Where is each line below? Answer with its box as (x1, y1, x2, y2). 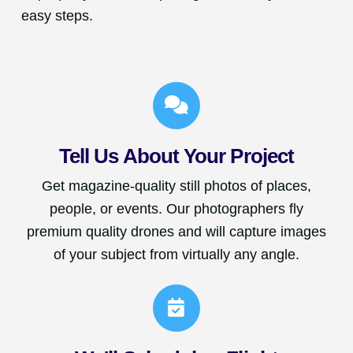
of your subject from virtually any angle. (53, 246, 299, 262)
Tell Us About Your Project (59, 143, 294, 168)
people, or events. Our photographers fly (49, 200, 303, 217)
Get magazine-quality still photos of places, (41, 177, 311, 194)
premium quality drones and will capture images (26, 223, 326, 240)
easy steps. (20, 8, 93, 24)
